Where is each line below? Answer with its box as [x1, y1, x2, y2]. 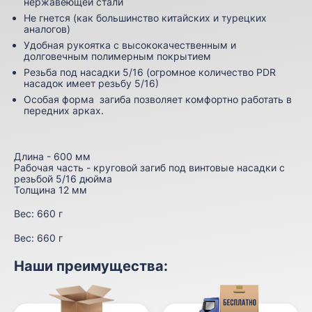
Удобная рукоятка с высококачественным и [24, 39, 236, 52]
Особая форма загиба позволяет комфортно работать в [24, 93, 292, 106]
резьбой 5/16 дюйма [14, 173, 112, 185]
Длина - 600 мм [14, 150, 91, 163]
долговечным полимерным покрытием [24, 50, 211, 63]
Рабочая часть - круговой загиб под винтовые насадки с [14, 162, 285, 174]
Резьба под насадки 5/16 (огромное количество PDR [24, 66, 276, 79]
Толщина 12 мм [14, 184, 90, 196]
